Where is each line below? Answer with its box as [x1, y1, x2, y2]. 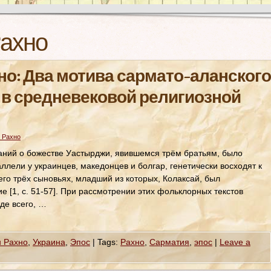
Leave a [220, 237, 250, 247]
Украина [33, 237, 65, 247]
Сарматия [149, 237, 189, 247]
